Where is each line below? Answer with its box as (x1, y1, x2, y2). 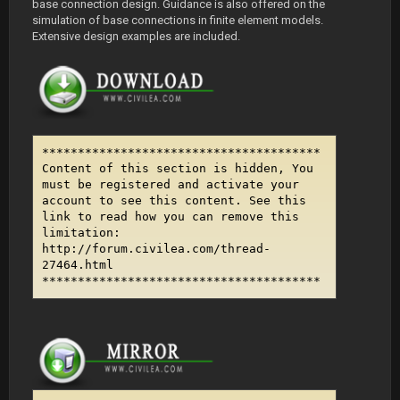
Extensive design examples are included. (32, 29, 240, 43)
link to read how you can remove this (42, 210, 299, 223)
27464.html (42, 258, 113, 271)
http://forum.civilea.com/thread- (42, 242, 271, 255)
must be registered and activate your (42, 178, 299, 191)
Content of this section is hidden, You (42, 162, 313, 175)
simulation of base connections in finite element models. (32, 12, 323, 27)
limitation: (42, 226, 121, 239)
